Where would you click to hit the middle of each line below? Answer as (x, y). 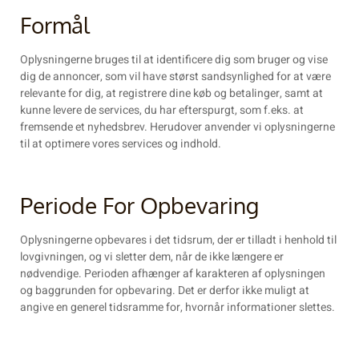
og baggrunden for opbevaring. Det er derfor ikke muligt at (165, 290)
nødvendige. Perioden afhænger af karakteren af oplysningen (173, 273)
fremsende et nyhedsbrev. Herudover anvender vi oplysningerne (177, 127)
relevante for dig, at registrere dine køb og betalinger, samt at (171, 93)
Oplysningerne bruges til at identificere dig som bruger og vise (174, 59)
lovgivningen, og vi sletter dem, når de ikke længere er (152, 256)
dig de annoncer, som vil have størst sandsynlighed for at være (175, 76)
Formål (55, 24)
